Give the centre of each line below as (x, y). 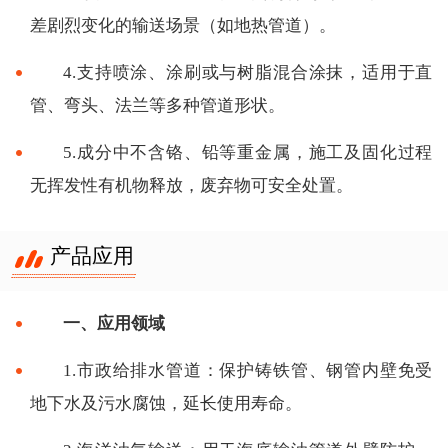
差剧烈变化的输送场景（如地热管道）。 (182, 25)
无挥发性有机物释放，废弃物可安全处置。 (191, 185)
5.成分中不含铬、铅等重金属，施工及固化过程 (248, 152)
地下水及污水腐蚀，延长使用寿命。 (165, 403)
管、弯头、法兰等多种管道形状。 (157, 105)
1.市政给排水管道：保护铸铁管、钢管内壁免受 (248, 370)
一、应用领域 (114, 323)
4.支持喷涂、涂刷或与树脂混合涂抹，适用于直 (248, 72)
